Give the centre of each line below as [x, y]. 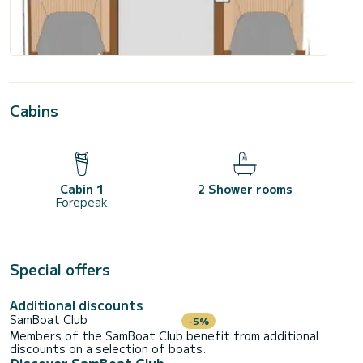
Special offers [60, 269]
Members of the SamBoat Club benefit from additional [164, 336]
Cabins [34, 111]
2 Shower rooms [245, 189]
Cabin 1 [81, 189]
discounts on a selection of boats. [108, 349]
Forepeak [81, 202]
